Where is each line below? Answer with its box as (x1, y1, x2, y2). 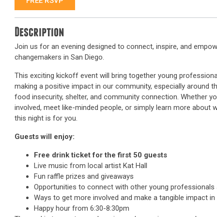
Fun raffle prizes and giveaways (34, 172, 134, 181)
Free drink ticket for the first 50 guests (34, 151, 167, 159)
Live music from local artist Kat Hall (34, 161, 147, 170)
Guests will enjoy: (15, 132, 75, 141)
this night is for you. (15, 114, 77, 123)
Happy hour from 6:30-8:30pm (34, 204, 129, 213)
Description (15, 26, 64, 40)
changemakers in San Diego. (15, 53, 104, 62)
